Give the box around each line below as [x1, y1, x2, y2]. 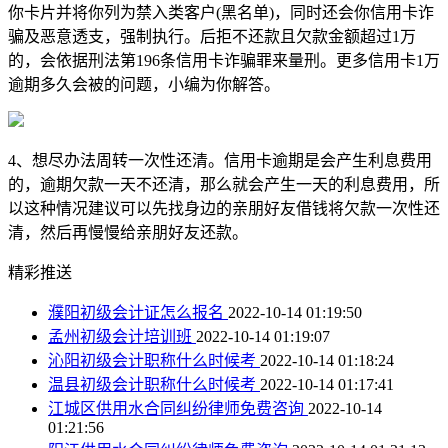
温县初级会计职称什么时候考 [48, 375, 260, 393]
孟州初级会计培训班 [48, 327, 196, 345]
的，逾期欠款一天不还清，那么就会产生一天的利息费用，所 [8, 175, 440, 193]
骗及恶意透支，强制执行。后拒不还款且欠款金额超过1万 [8, 27, 416, 45]
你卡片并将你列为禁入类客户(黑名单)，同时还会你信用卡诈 [8, 3, 434, 21]
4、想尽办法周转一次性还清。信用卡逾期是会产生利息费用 [8, 151, 432, 169]
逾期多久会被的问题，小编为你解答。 [8, 75, 280, 93]
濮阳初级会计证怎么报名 [48, 303, 228, 321]
